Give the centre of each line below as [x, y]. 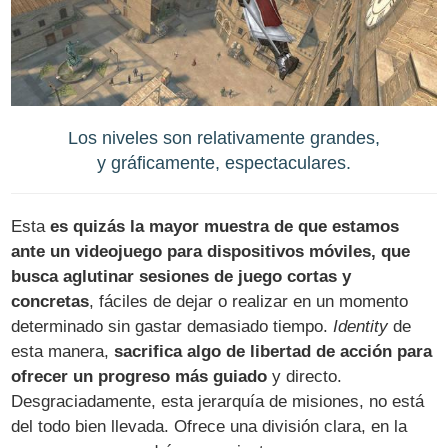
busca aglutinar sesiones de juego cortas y [181, 277]
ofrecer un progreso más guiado [139, 377]
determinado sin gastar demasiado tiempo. [172, 327]
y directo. [305, 377]
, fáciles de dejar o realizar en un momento [249, 302]
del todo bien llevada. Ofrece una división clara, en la [209, 427]
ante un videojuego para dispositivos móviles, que [211, 252]
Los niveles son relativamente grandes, [224, 137]
